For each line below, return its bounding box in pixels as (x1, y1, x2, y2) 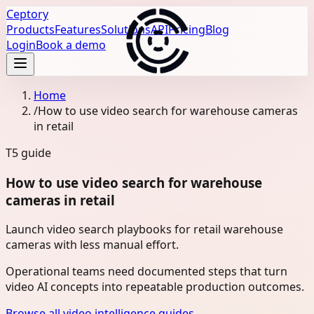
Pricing (168, 22, 205, 37)
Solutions (101, 22, 151, 37)
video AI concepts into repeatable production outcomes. (6, 279, 304, 295)
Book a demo (36, 37, 106, 53)
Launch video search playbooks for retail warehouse (6, 221, 283, 238)
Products (6, 22, 55, 37)
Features (55, 22, 101, 37)
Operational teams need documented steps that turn (6, 264, 287, 280)
